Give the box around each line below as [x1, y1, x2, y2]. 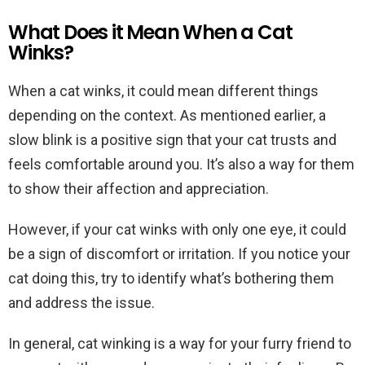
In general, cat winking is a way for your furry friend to [8, 335, 351, 352]
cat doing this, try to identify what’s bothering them [8, 270, 334, 287]
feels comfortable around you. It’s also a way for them [8, 156, 354, 173]
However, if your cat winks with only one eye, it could [8, 221, 346, 238]
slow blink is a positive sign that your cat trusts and [8, 131, 336, 148]
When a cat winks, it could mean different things [8, 82, 319, 99]
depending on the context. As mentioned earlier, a [8, 107, 326, 124]
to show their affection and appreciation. [8, 180, 269, 197]
